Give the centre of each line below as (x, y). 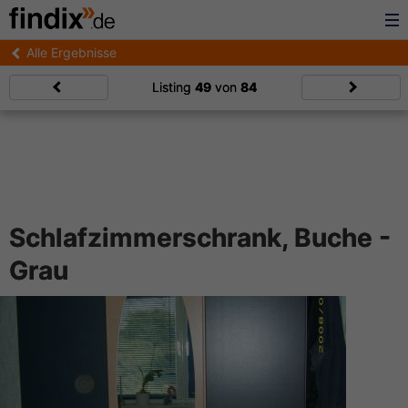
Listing (173, 87)
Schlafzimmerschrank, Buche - (200, 238)
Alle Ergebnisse (71, 52)
